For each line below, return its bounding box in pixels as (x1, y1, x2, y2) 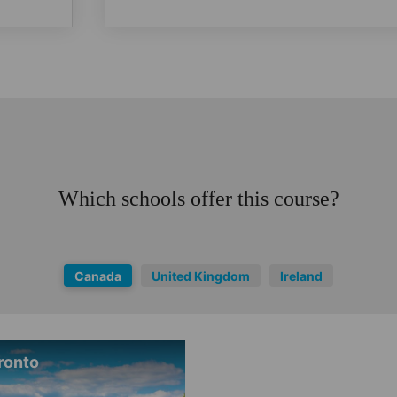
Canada (74, 268, 121, 284)
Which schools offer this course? (58, 186, 339, 210)
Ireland (280, 268, 323, 284)
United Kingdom (152, 268, 250, 284)
